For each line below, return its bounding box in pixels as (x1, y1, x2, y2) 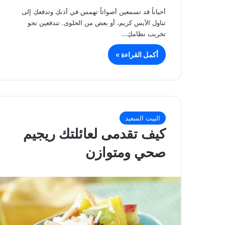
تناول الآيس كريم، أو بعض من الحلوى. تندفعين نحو (28, 18, 166, 27)
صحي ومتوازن (85, 144, 166, 161)
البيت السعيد (125, 114, 160, 123)
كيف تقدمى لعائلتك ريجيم (23, 126, 166, 143)
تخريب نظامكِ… (122, 29, 166, 38)
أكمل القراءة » (116, 50, 158, 59)
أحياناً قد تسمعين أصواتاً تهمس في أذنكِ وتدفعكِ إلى (22, 7, 166, 16)
